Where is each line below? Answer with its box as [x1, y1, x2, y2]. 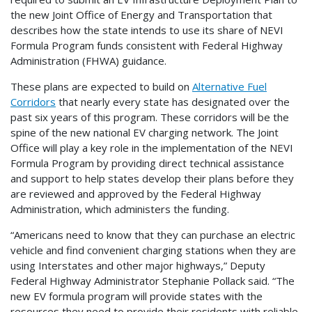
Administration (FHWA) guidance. [10, 54, 166, 68]
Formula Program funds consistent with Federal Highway [10, 38, 283, 53]
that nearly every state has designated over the [56, 95, 290, 109]
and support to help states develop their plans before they [10, 171, 294, 186]
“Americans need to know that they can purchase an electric [10, 228, 295, 242]
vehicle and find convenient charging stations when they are [10, 243, 296, 258]
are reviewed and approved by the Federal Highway [10, 187, 261, 201]
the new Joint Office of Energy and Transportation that [10, 8, 272, 22]
